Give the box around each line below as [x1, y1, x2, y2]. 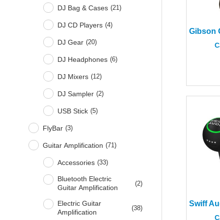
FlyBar [43, 124, 63, 132]
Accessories [57, 158, 95, 166]
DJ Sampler [57, 89, 94, 98]
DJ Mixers [57, 72, 89, 81]
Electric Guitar [57, 199, 102, 208]
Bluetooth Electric [57, 175, 112, 183]
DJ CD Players [57, 21, 103, 29]
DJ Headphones [57, 55, 108, 63]
